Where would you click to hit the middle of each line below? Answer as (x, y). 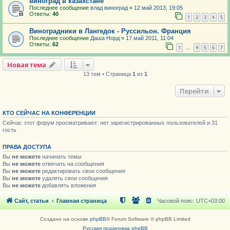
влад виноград (109, 8)
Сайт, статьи (32, 201)
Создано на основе (65, 219)
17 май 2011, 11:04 (150, 38)
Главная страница (82, 201)
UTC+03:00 (210, 201)
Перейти (194, 91)
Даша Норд (105, 38)
